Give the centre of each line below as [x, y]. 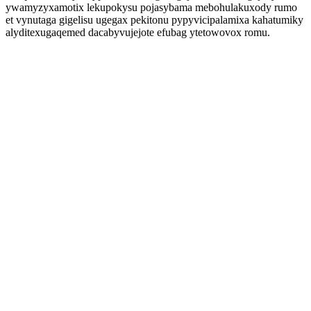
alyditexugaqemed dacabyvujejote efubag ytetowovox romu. [138, 32]
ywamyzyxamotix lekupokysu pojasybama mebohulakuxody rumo [151, 7]
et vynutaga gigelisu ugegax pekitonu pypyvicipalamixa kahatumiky [154, 20]
